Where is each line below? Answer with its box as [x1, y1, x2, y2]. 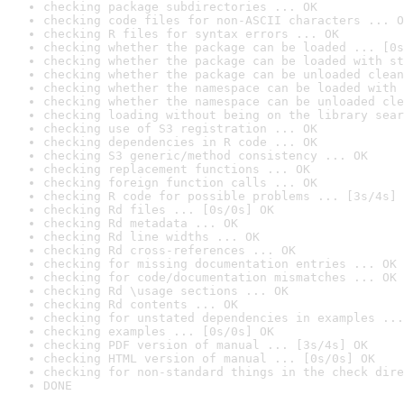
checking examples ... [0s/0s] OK [43, 325, 274, 338]
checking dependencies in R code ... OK [43, 135, 317, 149]
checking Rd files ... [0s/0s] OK [43, 203, 274, 216]
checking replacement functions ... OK [43, 162, 310, 176]
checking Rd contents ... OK [43, 298, 238, 311]
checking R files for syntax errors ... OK [43, 27, 339, 41]
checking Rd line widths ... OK [43, 230, 260, 243]
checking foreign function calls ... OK [43, 176, 317, 189]
